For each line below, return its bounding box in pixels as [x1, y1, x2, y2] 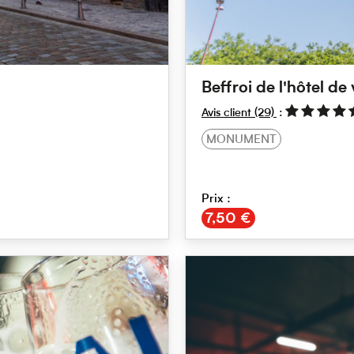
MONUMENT [205, 134, 277, 147]
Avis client [201, 107, 251, 120]
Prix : [201, 194, 231, 206]
